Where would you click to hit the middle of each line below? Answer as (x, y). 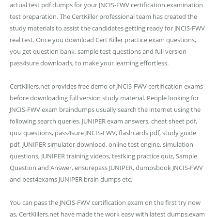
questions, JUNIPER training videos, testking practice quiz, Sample (103, 156)
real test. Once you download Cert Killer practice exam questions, (103, 40)
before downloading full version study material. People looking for (104, 98)
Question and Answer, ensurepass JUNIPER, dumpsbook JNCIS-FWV (106, 168)
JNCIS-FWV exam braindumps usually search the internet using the (105, 109)
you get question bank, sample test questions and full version (98, 51)
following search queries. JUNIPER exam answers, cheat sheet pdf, (103, 121)
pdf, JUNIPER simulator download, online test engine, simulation (101, 144)
